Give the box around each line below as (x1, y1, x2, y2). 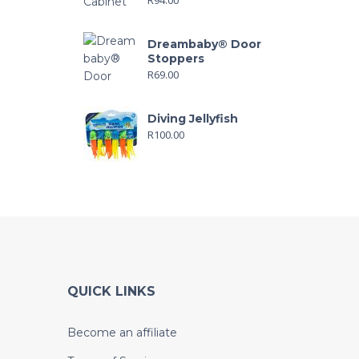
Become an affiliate (67, 325, 177, 340)
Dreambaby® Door (147, 36, 261, 51)
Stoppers (147, 50, 204, 66)
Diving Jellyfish (147, 111, 238, 126)
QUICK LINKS (67, 283, 155, 299)
